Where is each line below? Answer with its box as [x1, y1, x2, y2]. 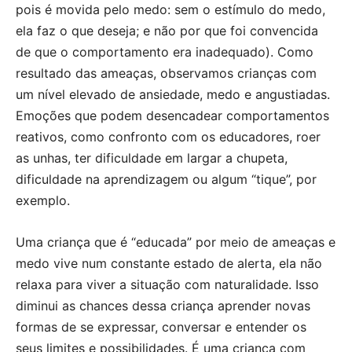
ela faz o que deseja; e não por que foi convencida [16, 22, 318, 38]
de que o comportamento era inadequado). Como [16, 43, 313, 60]
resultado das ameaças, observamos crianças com [16, 64, 317, 81]
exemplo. [16, 192, 70, 208]
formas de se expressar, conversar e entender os [16, 318, 306, 335]
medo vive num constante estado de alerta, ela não [16, 255, 322, 271]
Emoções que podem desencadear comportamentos [16, 107, 329, 123]
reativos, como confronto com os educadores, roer [16, 128, 321, 145]
